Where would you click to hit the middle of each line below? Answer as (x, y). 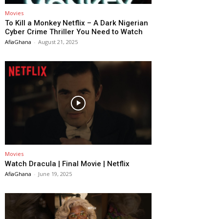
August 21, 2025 (58, 42)
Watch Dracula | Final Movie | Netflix (67, 164)
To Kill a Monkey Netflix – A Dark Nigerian (77, 23)
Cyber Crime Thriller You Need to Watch (74, 32)
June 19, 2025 (55, 174)
